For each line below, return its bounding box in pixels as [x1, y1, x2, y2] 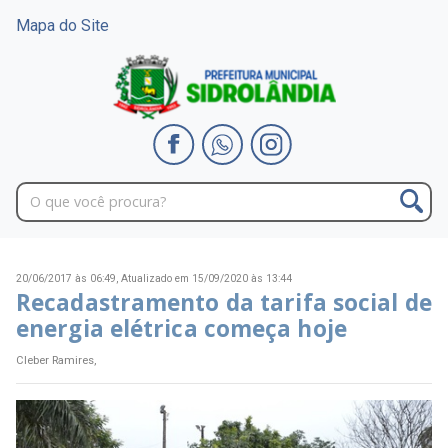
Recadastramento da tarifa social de [16, 287, 432, 319]
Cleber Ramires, [16, 353, 96, 367]
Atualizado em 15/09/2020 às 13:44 [121, 272, 292, 286]
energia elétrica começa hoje [16, 313, 347, 345]
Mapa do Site [16, 16, 109, 35]
